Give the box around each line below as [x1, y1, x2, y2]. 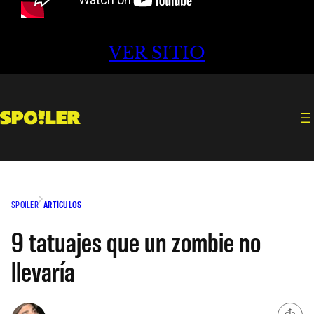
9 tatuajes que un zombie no [11, 224, 261, 258]
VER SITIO [109, 43, 205, 64]
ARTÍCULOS [43, 198, 82, 210]
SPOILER [11, 198, 39, 210]
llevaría [11, 253, 75, 287]
